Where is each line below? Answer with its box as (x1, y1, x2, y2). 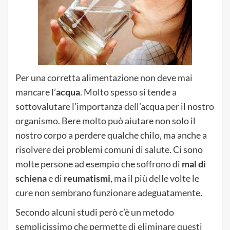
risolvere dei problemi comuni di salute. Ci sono (15, 143, 203, 155)
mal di (182, 158, 206, 169)
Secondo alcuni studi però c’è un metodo (15, 206, 174, 218)
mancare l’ (15, 86, 56, 98)
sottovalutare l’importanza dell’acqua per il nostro (15, 100, 214, 112)
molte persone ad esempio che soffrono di (15, 158, 182, 169)
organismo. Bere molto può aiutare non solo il (15, 114, 196, 126)
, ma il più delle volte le (110, 172, 199, 184)
